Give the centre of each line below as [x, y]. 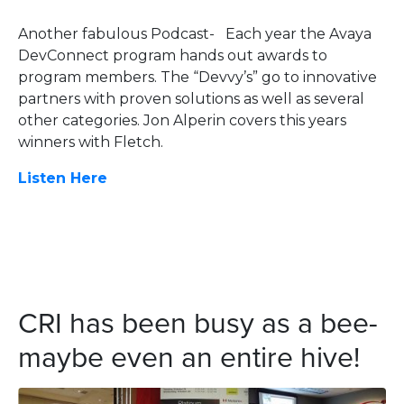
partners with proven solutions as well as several [191, 98]
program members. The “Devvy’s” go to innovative [197, 77]
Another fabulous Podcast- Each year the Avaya [195, 33]
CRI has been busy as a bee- [198, 321]
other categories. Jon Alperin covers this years [182, 120]
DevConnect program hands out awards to [173, 55]
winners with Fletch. [91, 142]
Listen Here [63, 178]
